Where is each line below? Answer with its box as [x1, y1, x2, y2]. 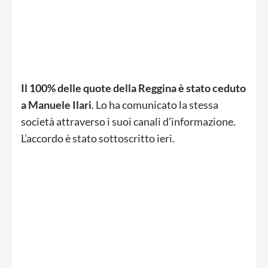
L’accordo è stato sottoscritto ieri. [21, 132, 175, 145]
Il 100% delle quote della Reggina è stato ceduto [21, 81, 246, 95]
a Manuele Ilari [21, 98, 92, 112]
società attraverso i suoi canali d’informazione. [21, 115, 236, 129]
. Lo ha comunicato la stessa [92, 98, 218, 112]
